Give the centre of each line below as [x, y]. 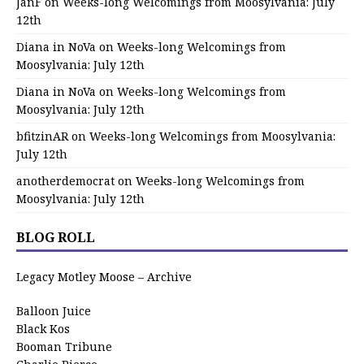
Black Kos [43, 328]
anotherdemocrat [65, 180]
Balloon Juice [54, 310]
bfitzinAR [42, 136]
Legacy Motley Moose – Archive [104, 276]
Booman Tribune [64, 346]
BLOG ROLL [56, 237]
